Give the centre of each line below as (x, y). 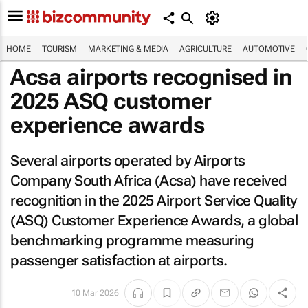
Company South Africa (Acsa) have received (149, 181)
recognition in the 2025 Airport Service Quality (154, 201)
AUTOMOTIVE (269, 49)
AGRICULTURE (206, 49)
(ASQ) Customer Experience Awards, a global (154, 221)
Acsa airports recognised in (151, 77)
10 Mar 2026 (95, 293)
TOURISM (59, 49)
